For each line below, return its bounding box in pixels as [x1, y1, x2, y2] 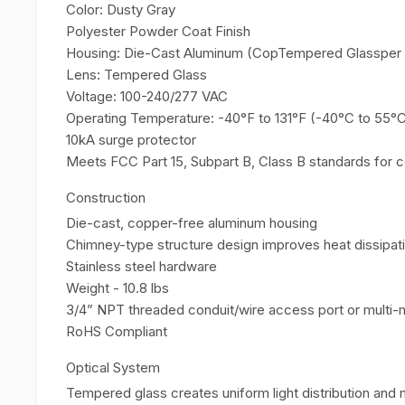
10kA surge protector [66, 131, 196, 148]
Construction [66, 189, 146, 206]
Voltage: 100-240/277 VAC [66, 88, 228, 105]
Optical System [66, 359, 160, 376]
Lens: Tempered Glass [66, 66, 207, 83]
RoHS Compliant [66, 323, 167, 340]
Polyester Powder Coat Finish [66, 23, 250, 40]
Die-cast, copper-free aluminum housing [66, 214, 317, 231]
